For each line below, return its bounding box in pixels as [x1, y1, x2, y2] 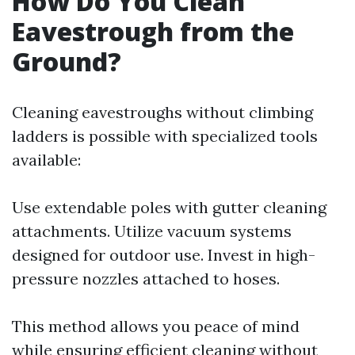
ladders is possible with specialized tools [12, 126, 318, 146]
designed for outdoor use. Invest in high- [12, 245, 315, 265]
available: [12, 150, 81, 170]
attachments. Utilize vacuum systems [12, 221, 292, 241]
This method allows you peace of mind [12, 316, 300, 336]
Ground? [12, 44, 121, 78]
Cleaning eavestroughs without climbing [12, 102, 313, 122]
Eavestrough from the [12, 14, 294, 48]
